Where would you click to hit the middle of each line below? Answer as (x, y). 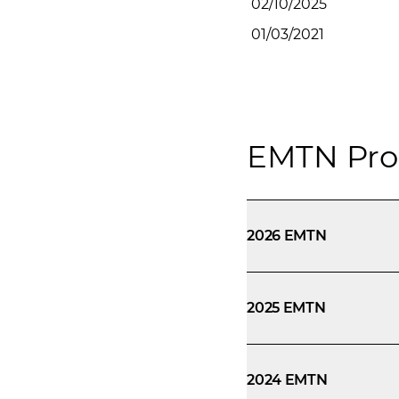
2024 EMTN (287, 380)
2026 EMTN (287, 236)
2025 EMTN (286, 308)
